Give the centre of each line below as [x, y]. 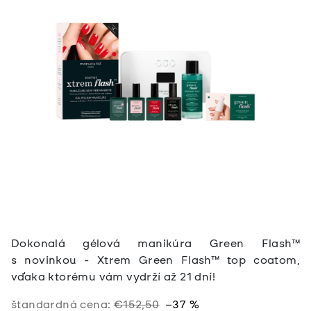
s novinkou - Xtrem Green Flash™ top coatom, [155, 260]
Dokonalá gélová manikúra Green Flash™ [155, 243]
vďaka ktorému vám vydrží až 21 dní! [113, 276]
